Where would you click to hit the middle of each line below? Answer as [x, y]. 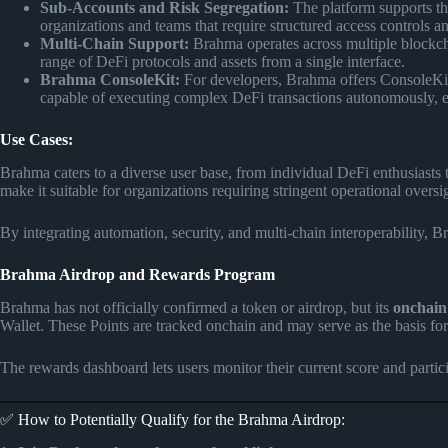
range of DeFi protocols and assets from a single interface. [222, 62]
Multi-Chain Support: [114, 44]
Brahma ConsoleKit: [110, 80]
